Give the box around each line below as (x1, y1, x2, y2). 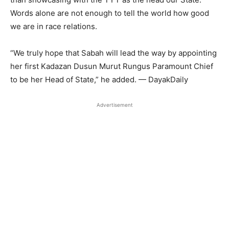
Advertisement (96, 101, 133, 108)
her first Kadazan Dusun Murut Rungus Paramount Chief (10, 61, 213, 71)
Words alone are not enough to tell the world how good (10, 8, 209, 18)
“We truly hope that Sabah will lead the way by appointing (10, 48, 217, 58)
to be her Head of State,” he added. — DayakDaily (10, 74, 188, 84)
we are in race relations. (10, 21, 97, 31)
